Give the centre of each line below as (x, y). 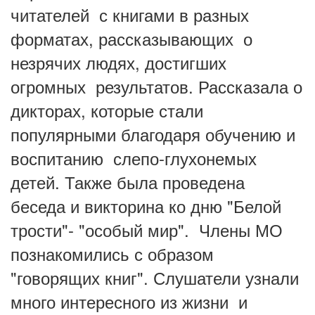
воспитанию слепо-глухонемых (134, 158)
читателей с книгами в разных (130, 14)
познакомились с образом (112, 253)
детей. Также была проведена (130, 182)
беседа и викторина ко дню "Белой (146, 206)
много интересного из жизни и (129, 301)
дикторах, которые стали (107, 110)
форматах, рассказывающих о (131, 38)
